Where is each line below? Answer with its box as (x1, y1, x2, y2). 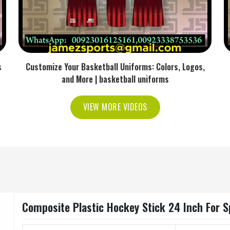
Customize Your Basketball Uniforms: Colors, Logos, (25, 61, 205, 73)
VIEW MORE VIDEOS (83, 101, 147, 113)
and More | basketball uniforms (61, 73, 169, 85)
